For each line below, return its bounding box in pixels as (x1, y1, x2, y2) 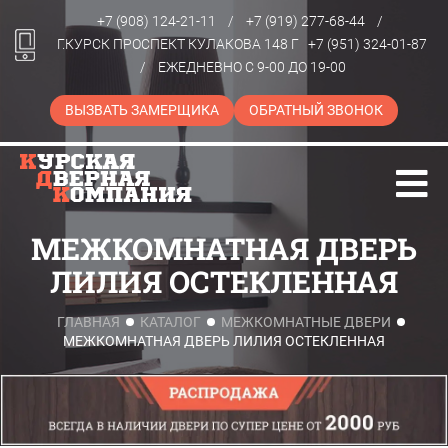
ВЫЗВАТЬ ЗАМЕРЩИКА (65, 102, 219, 118)
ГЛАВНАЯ (57, 314, 120, 330)
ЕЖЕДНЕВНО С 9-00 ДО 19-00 (158, 59, 346, 75)
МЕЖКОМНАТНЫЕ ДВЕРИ (221, 314, 391, 330)
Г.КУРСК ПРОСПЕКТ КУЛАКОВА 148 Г (56, 36, 299, 52)
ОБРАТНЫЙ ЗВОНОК (249, 102, 383, 118)
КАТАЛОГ (140, 314, 201, 330)
